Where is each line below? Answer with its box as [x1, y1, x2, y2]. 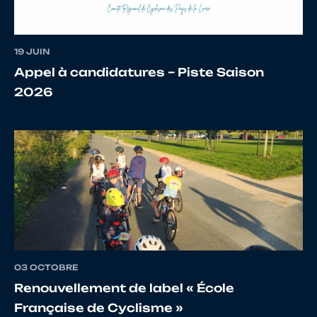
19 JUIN [14, 47, 50, 57]
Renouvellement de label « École [14, 281, 234, 296]
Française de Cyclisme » [14, 301, 183, 316]
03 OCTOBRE [14, 263, 79, 273]
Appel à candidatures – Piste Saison [14, 65, 264, 80]
